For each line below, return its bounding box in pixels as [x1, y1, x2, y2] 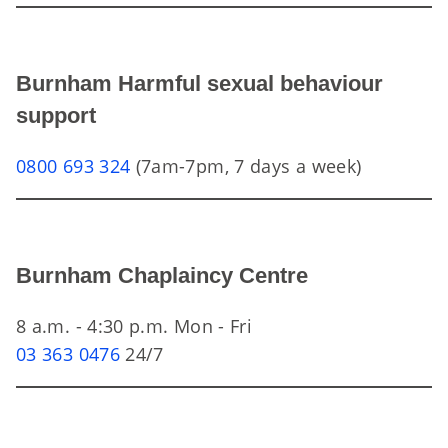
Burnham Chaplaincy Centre [16, 263, 308, 288]
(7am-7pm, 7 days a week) [130, 154, 362, 178]
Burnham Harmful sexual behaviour [16, 71, 383, 96]
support [16, 103, 96, 128]
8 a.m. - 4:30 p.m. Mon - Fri [16, 314, 253, 338]
